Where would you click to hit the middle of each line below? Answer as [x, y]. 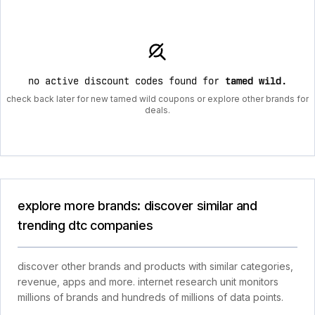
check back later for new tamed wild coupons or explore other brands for [157, 99]
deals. [157, 110]
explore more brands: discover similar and [137, 206]
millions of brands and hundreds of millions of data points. [150, 297]
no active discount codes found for [127, 81]
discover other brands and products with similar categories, [155, 266]
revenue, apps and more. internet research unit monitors [148, 282]
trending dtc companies [85, 225]
